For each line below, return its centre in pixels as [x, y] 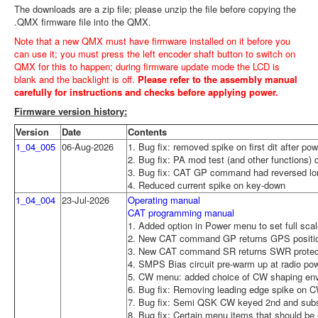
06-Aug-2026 [88, 146]
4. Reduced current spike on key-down [207, 185]
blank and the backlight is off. [76, 79]
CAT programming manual [181, 212]
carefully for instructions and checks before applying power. [148, 92]
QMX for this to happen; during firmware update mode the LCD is [147, 66]
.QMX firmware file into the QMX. [84, 21]
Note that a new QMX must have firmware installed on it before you [152, 40]
